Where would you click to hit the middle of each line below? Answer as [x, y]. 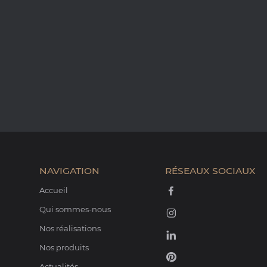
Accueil [53, 190]
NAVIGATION [69, 171]
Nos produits [64, 247]
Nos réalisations [70, 228]
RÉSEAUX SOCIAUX [210, 171]
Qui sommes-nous [75, 209]
